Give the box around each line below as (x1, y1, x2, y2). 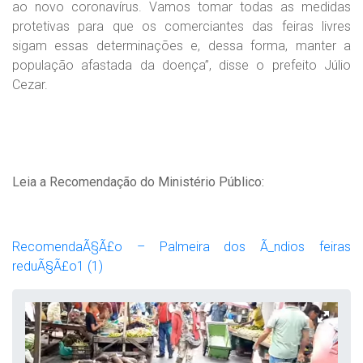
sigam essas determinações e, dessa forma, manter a (12, 37, 351, 53)
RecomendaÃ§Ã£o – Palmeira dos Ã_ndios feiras (12, 238, 351, 254)
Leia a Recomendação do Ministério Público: (12, 173, 264, 190)
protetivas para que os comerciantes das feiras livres (12, 18, 351, 34)
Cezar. (12, 76, 48, 92)
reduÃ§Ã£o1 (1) (12, 258, 103, 274)
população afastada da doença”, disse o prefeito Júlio (12, 57, 351, 73)
